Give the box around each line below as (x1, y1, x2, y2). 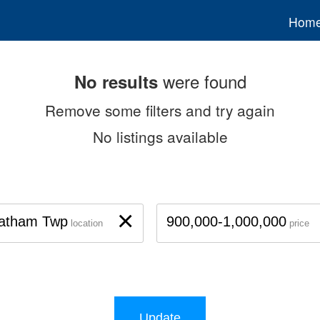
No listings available (92, 125, 228, 147)
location (70, 219, 103, 229)
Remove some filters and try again (45, 99, 275, 121)
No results (74, 69, 158, 94)
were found (157, 68, 246, 94)
